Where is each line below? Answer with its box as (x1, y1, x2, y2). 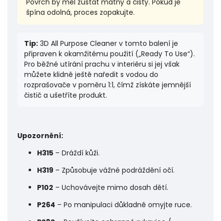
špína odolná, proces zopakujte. (26, 7, 135, 18)
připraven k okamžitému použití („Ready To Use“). (24, 49, 195, 59)
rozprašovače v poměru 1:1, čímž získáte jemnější (24, 80, 191, 90)
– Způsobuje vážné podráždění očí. (53, 165, 175, 176)
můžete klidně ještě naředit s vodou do (24, 70, 158, 80)
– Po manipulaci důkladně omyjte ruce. (55, 200, 192, 210)
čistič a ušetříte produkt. (24, 90, 107, 101)
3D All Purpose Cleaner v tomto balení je (38, 38, 178, 49)
